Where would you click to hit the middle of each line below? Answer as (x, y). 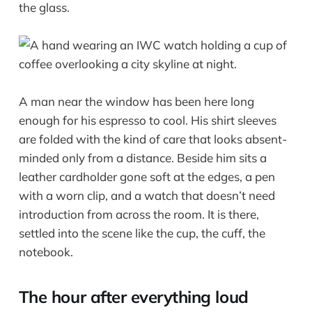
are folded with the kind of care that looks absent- (153, 139)
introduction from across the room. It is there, (139, 214)
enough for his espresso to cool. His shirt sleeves (147, 120)
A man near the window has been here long (136, 101)
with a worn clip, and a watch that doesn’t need (147, 195)
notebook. (46, 251)
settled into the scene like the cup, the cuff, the (142, 233)
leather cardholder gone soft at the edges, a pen (147, 176)
